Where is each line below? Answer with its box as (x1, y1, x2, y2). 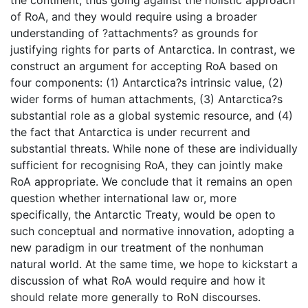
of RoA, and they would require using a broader (10, 10, 257, 23)
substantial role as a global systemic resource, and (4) (10, 109, 293, 122)
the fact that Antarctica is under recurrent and (10, 125, 250, 139)
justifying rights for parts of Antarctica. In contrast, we (10, 43, 295, 56)
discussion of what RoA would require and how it (10, 274, 265, 287)
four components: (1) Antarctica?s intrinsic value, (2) (10, 76, 283, 89)
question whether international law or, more (10, 191, 236, 205)
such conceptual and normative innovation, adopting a (10, 224, 294, 238)
